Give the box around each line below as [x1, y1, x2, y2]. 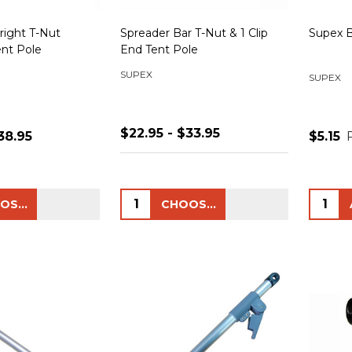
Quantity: [122, 191, 180, 207]
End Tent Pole [120, 42, 198, 57]
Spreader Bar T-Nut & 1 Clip [120, 25, 268, 40]
